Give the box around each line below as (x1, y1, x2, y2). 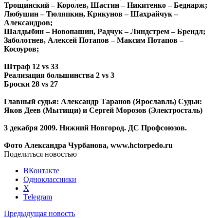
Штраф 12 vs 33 (4, 62, 58, 71)
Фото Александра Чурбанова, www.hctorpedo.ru (4, 141, 173, 149)
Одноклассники (23, 175, 76, 183)
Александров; (4, 18, 53, 27)
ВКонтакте (23, 166, 59, 175)
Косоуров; (4, 44, 39, 53)
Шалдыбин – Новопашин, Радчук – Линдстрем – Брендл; (4, 27, 205, 36)
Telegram (23, 192, 52, 201)
